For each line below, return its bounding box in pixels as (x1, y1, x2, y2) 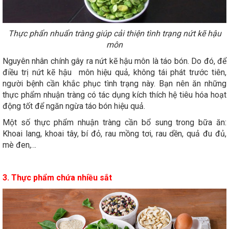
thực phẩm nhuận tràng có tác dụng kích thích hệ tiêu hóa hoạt (3, 90, 226, 100)
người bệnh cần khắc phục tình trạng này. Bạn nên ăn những (3, 79, 226, 89)
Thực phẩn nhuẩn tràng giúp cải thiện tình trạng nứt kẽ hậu (8, 29, 221, 39)
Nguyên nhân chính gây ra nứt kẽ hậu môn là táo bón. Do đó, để (3, 56, 226, 66)
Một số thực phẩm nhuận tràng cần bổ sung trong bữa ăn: (3, 118, 226, 128)
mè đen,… (3, 140, 36, 150)
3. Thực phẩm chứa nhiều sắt (3, 173, 112, 183)
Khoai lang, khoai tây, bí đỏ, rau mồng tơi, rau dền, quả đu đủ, (3, 129, 226, 139)
